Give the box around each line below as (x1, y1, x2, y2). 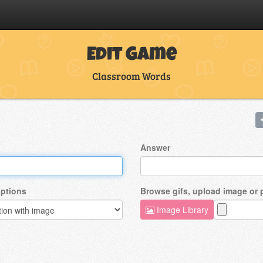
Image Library (154, 203, 208, 215)
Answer (140, 141, 170, 153)
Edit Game (86, 46, 177, 66)
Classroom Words (92, 69, 171, 83)
